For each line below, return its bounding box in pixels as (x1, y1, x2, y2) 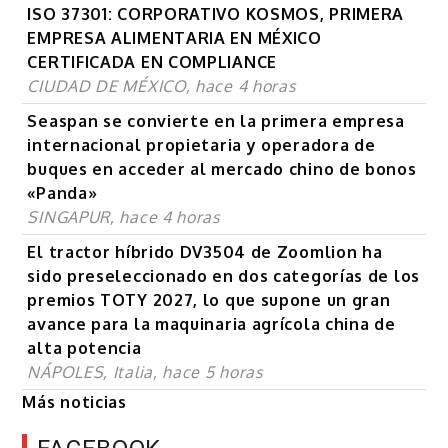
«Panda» (27, 183, 98, 204)
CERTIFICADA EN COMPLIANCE (27, 52, 277, 73)
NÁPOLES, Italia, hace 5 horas (27, 362, 263, 383)
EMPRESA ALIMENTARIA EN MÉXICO (27, 28, 322, 49)
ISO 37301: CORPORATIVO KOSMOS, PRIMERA (27, 4, 405, 25)
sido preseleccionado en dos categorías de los (27, 266, 420, 287)
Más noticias (22, 392, 127, 413)
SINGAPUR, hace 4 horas (27, 207, 220, 228)
